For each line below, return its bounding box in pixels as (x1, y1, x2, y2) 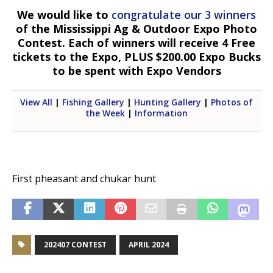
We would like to (17, 7, 112, 22)
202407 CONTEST (44, 239, 107, 250)
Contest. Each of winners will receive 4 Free (18, 35, 255, 50)
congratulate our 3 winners (112, 7, 256, 22)
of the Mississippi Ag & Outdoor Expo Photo (16, 21, 257, 36)
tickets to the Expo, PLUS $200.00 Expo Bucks (12, 49, 261, 64)
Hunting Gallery (134, 96, 201, 108)
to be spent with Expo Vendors (52, 63, 221, 78)
